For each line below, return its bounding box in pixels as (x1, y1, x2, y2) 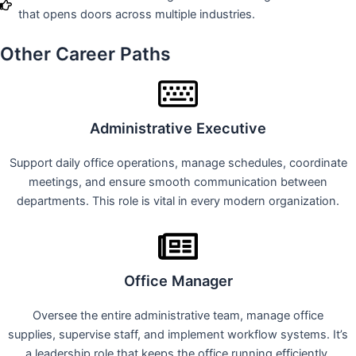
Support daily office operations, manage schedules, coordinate (9, 156, 347, 171)
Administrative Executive (90, 119, 266, 137)
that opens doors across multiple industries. (18, 7, 256, 22)
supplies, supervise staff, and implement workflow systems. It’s (8, 327, 348, 342)
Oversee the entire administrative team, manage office (33, 308, 323, 323)
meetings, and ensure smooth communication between (29, 175, 327, 190)
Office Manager (123, 272, 233, 290)
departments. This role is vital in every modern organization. (17, 194, 339, 209)
